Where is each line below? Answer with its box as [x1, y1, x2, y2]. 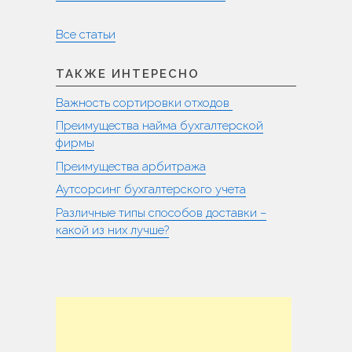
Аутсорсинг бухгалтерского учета [56, 182, 246, 197]
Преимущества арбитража [56, 159, 206, 174]
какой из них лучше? [56, 222, 169, 237]
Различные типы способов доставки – [56, 205, 266, 220]
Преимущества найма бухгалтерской [56, 119, 263, 134]
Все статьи [56, 27, 115, 42]
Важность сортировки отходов [56, 95, 233, 110]
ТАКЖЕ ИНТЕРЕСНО [56, 66, 200, 81]
